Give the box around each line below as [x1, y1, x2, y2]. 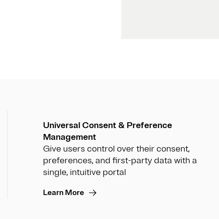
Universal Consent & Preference [43, 120, 172, 131]
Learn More [43, 188, 84, 198]
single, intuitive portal [43, 167, 126, 178]
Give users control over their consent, [43, 143, 190, 154]
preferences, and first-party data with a [43, 155, 197, 166]
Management [43, 131, 96, 143]
